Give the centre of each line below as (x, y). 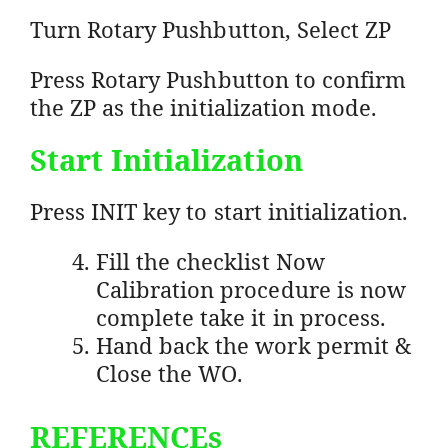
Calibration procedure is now (251, 288)
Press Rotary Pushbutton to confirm (218, 78)
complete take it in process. (241, 316)
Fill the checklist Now (210, 260)
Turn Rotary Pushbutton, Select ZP (210, 28)
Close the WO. (170, 372)
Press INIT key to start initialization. (219, 210)
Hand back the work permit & (253, 344)
